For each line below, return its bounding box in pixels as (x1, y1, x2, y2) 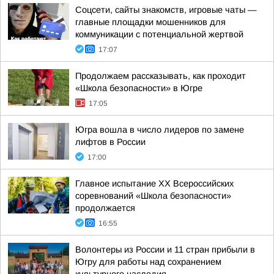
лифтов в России (75, 137, 146, 147)
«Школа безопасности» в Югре (75, 83, 202, 93)
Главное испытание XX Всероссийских (75, 179, 234, 188)
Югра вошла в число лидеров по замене (75, 125, 244, 135)
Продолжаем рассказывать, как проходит (75, 71, 246, 81)
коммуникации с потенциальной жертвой (75, 29, 243, 39)
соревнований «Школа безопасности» (75, 191, 231, 201)
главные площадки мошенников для (75, 17, 226, 27)
